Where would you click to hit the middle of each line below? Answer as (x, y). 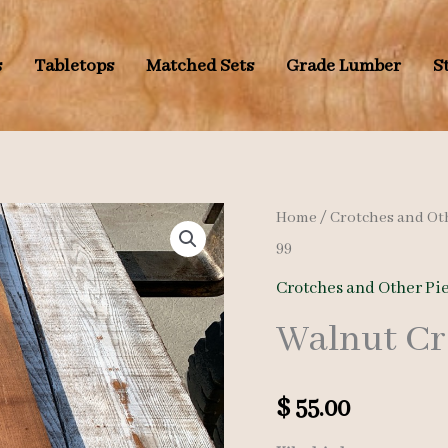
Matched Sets (199, 65)
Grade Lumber (343, 65)
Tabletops (73, 65)
